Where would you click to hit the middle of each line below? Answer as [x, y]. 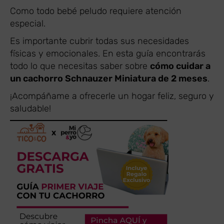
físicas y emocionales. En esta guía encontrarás [108, 53]
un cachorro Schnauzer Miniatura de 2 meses [109, 78]
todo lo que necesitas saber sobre [80, 66]
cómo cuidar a [180, 66]
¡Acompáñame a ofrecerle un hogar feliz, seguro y [112, 96]
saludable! [30, 108]
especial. [28, 23]
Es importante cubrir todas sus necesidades [99, 41]
